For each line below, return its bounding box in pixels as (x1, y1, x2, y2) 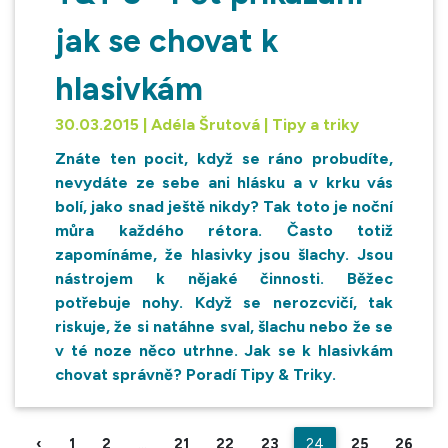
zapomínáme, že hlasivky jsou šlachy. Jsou (55, 245, 393, 265)
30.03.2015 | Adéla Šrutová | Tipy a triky (55, 115, 359, 135)
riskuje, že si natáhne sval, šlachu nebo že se (55, 317, 393, 337)
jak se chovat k (55, 22, 278, 61)
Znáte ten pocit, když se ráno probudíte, (55, 149, 393, 169)
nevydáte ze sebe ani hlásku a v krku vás (55, 173, 393, 193)
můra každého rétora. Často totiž (55, 221, 393, 241)
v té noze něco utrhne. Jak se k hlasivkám (55, 341, 393, 361)
